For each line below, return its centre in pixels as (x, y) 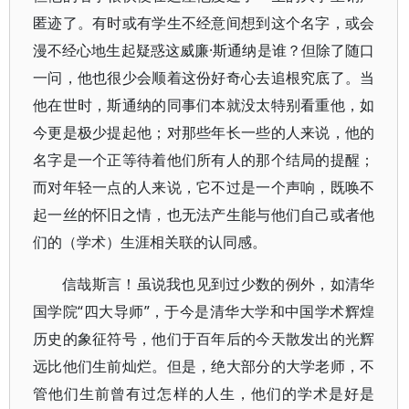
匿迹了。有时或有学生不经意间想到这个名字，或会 (204, 23)
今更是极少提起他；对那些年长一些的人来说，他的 (204, 132)
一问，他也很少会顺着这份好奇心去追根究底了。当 (204, 78)
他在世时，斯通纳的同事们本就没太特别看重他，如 (204, 105)
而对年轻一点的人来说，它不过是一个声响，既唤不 (204, 187)
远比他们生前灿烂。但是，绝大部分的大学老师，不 (204, 366)
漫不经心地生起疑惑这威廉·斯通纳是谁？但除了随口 (204, 50)
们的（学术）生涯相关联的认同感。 (150, 242)
